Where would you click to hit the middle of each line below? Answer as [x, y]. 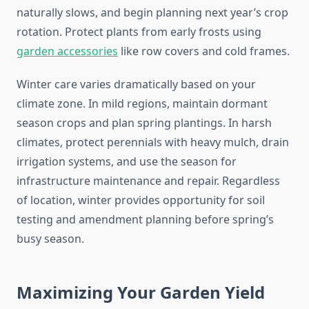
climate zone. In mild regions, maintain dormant [142, 104]
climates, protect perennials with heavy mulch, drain [153, 142]
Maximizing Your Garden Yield [141, 292]
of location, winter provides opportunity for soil [141, 200]
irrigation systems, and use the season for [127, 162]
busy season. [50, 239]
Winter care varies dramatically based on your [136, 84]
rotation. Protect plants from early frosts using [139, 32]
